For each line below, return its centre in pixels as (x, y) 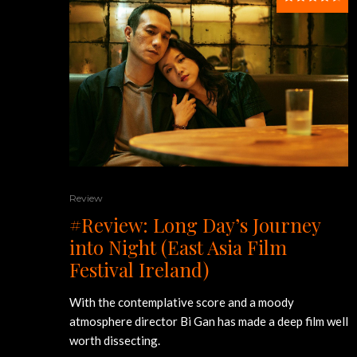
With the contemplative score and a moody (182, 302)
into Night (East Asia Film (178, 247)
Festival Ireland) (139, 270)
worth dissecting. (115, 341)
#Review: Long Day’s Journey (195, 225)
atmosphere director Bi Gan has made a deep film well (209, 322)
